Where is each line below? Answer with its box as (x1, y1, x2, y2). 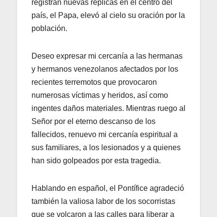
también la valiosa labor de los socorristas (31, 197, 175, 205)
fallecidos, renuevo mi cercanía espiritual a (31, 130, 178, 139)
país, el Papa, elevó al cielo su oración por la (31, 11, 185, 19)
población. (31, 24, 67, 32)
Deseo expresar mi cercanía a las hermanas (31, 51, 183, 60)
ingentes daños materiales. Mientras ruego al (31, 104, 186, 112)
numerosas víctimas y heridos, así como (31, 91, 168, 99)
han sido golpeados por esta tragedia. (31, 156, 161, 165)
